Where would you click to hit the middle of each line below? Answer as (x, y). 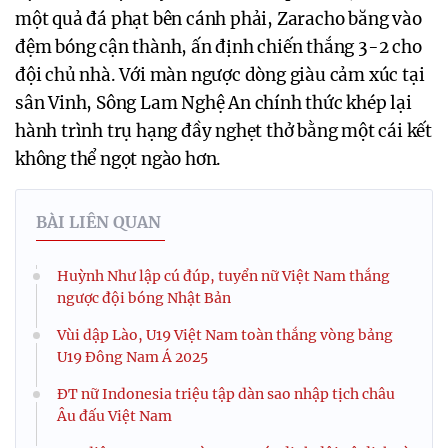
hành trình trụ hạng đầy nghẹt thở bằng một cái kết (223, 131)
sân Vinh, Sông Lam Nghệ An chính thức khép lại (213, 103)
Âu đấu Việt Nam (114, 416)
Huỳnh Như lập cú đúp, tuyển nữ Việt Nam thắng (223, 276)
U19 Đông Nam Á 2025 (132, 357)
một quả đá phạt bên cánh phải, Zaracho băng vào (218, 19)
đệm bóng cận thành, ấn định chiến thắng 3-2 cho (218, 47)
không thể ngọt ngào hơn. (118, 159)
